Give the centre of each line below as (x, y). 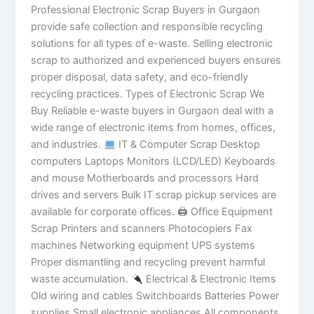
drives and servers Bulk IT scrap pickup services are (154, 195)
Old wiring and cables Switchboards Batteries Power (155, 296)
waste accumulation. (81, 279)
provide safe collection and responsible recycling (147, 27)
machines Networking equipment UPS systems (143, 246)
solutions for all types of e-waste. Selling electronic (152, 44)
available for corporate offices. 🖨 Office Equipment (152, 212)
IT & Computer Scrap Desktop (187, 145)
